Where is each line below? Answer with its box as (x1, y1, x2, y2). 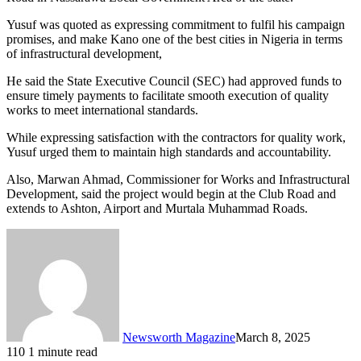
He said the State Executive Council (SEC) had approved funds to (6, 73, 342, 88)
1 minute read (28, 344, 98, 359)
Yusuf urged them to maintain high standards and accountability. (6, 144, 331, 159)
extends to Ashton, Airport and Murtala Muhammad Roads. (6, 201, 308, 215)
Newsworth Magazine (122, 330, 235, 344)
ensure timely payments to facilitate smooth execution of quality (6, 88, 329, 102)
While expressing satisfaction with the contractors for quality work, (6, 130, 346, 144)
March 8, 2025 (235, 330, 310, 344)
